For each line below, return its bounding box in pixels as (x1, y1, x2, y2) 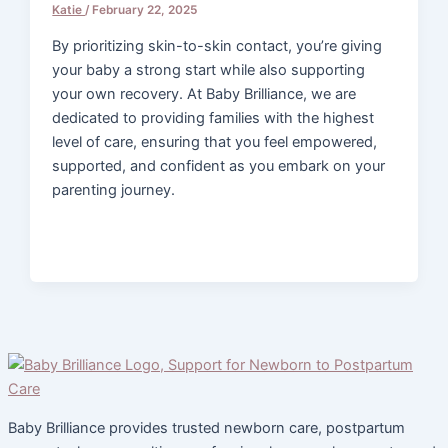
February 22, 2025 (92, 3, 198, 18)
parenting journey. (52, 180, 176, 199)
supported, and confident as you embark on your (52, 156, 386, 175)
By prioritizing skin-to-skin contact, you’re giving (52, 36, 383, 55)
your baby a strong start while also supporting (52, 60, 366, 79)
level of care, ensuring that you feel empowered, (52, 132, 378, 151)
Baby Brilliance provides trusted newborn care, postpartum (8, 418, 405, 437)
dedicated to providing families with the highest (52, 108, 375, 127)
